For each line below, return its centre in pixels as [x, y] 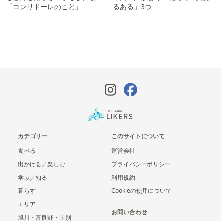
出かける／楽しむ [41, 164]
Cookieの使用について [142, 190]
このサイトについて [138, 136]
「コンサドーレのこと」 [44, 6]
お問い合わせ [129, 212]
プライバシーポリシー [141, 164]
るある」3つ [132, 6]
